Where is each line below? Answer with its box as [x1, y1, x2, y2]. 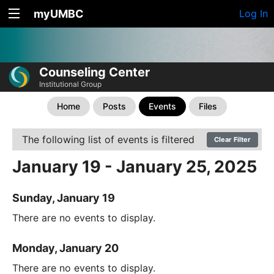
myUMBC [34, 7, 84, 20]
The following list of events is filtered [22, 133, 194, 146]
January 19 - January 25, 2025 [12, 157, 257, 177]
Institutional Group [39, 80, 102, 89]
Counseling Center [39, 65, 150, 80]
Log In [239, 7, 268, 20]
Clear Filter [214, 135, 251, 144]
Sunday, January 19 [12, 191, 115, 204]
